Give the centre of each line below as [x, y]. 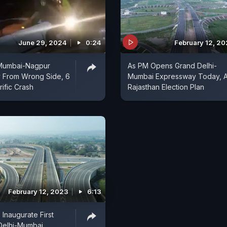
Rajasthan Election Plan [166, 87]
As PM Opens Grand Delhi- [172, 66]
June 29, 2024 [43, 43]
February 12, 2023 [38, 191]
